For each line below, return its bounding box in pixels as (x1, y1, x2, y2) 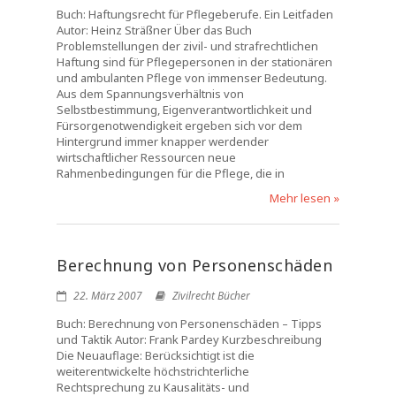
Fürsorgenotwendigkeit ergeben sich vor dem (57, 118, 302, 133)
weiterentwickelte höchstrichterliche (57, 363, 249, 379)
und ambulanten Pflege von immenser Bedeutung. (57, 70, 327, 86)
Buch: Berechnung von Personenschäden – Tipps (57, 316, 322, 331)
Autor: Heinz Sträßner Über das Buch (57, 22, 252, 38)
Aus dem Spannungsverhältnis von (57, 86, 244, 102)
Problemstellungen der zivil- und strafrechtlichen (57, 38, 318, 54)
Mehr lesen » (270, 190, 339, 206)
